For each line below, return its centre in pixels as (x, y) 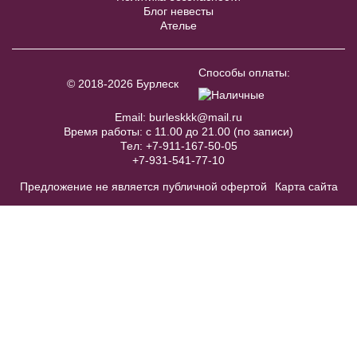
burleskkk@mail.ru (196, 118)
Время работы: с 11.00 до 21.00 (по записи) (178, 132)
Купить (178, 112)
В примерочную (178, 69)
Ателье (178, 25)
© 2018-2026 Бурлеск (123, 84)
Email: (132, 118)
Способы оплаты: (244, 72)
